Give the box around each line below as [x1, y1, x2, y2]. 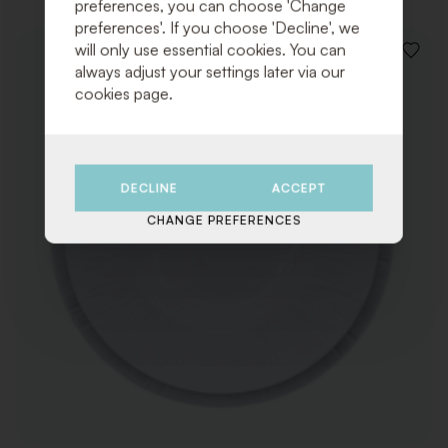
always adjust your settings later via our [74, 61, 345, 82]
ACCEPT [271, 180, 326, 196]
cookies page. [74, 83, 173, 104]
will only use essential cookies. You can [74, 39, 346, 60]
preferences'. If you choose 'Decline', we [74, 17, 360, 38]
